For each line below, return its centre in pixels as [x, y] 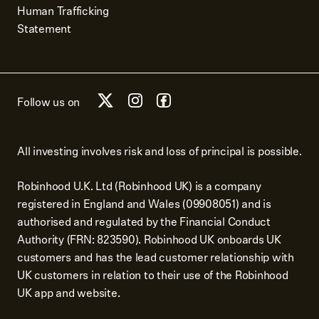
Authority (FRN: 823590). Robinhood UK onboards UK [149, 240]
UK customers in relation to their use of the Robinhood [153, 276]
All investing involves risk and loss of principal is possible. [159, 152]
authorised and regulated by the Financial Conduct [144, 222]
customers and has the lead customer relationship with [156, 258]
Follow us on [48, 102]
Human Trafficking [63, 11]
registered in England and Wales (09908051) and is [144, 204]
